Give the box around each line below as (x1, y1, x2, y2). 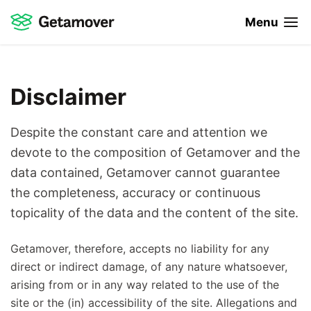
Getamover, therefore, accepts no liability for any (10, 242, 269, 255)
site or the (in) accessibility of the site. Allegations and (10, 296, 297, 310)
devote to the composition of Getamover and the (10, 145, 300, 160)
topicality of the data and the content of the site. (10, 205, 299, 220)
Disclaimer (10, 83, 126, 110)
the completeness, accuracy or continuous (10, 185, 260, 200)
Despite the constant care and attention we (10, 125, 267, 140)
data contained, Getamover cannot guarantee (10, 165, 280, 180)
